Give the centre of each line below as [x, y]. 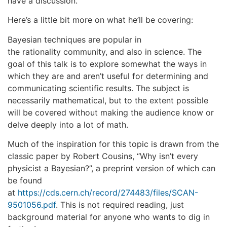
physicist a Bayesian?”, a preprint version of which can [111, 168]
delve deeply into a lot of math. [69, 124]
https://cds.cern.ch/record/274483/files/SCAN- [108, 193]
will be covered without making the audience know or [111, 112]
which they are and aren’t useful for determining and [108, 76]
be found [25, 181]
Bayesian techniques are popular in [74, 39]
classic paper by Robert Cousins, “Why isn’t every [103, 156]
